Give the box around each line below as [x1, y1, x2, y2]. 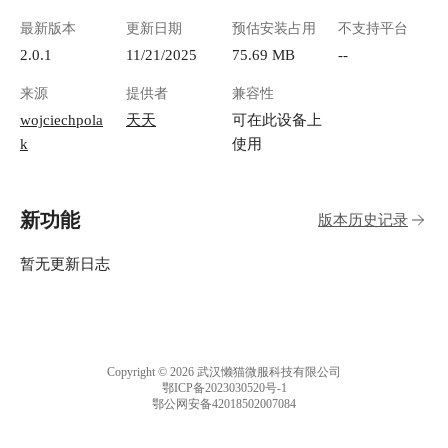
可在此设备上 [232, 111, 322, 129]
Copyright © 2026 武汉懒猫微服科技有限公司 [107, 365, 341, 380]
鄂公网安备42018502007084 [152, 397, 296, 412]
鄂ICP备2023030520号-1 [161, 381, 287, 396]
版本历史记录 [318, 211, 408, 229]
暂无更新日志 [20, 255, 110, 273]
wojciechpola [20, 111, 103, 129]
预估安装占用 [232, 21, 316, 37]
